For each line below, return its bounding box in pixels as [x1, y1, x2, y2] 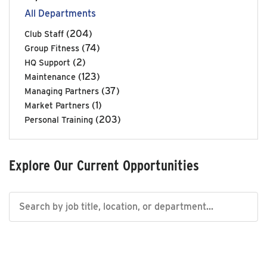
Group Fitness [24, 42, 79, 53]
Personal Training [24, 114, 93, 125]
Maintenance [24, 71, 76, 82]
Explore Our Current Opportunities [9, 156, 199, 174]
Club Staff [24, 28, 64, 39]
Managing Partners [24, 85, 99, 96]
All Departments [24, 7, 96, 19]
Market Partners [24, 100, 89, 110]
